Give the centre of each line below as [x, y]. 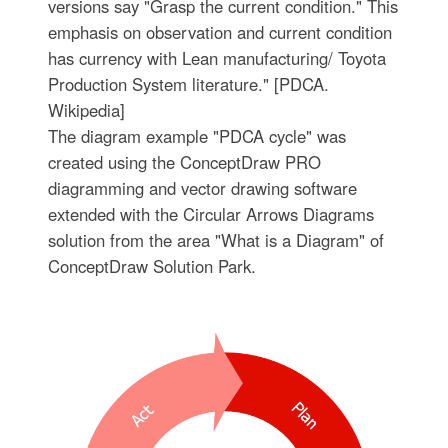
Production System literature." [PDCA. [188, 83]
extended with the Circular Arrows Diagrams [210, 213]
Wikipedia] [86, 109]
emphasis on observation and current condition [219, 31]
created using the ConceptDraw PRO [184, 161]
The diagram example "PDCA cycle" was [196, 135]
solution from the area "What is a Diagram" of [215, 239]
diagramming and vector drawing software [202, 187]
